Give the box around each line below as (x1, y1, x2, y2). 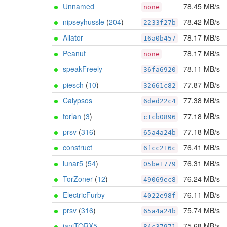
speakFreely (63, 64, 102, 74)
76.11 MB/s (183, 190, 220, 200)
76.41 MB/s (183, 142, 220, 153)
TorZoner (63, 174, 93, 184)
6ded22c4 (143, 97, 176, 105)
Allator (63, 32, 83, 43)
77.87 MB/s (183, 80, 220, 90)
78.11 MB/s (183, 64, 220, 74)
